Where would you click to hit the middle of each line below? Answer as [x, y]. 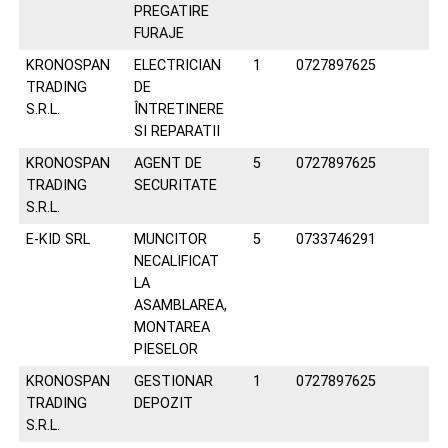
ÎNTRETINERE [178, 109]
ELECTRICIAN [177, 65]
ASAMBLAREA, [180, 305]
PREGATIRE [171, 11]
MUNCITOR [170, 239]
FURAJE [158, 33]
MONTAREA [171, 327]
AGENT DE [167, 163]
